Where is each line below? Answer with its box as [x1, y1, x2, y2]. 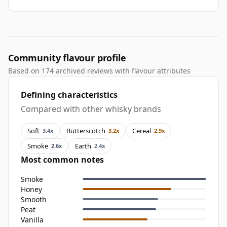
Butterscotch [66, 126, 105, 135]
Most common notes [21, 154, 104, 166]
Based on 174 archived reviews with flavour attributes [8, 66, 191, 76]
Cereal [132, 126, 151, 135]
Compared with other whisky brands [21, 103, 161, 115]
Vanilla [21, 214, 44, 224]
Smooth [21, 194, 47, 204]
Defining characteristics [21, 89, 118, 101]
